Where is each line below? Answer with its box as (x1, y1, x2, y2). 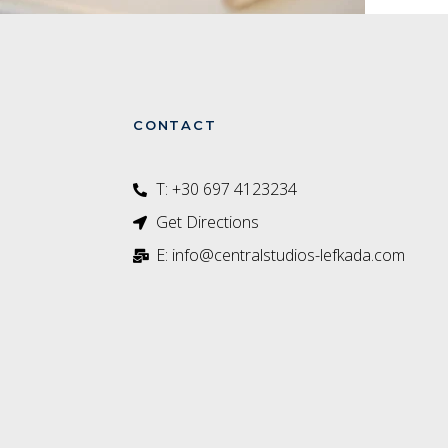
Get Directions (155, 211, 259, 233)
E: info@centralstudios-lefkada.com (155, 244, 405, 266)
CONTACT (133, 117, 217, 133)
